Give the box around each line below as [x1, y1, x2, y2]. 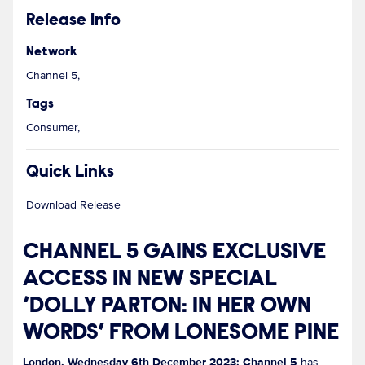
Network [26, 45, 77, 59]
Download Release [26, 197, 121, 212]
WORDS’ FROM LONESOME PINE [23, 321, 339, 345]
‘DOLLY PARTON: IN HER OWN [23, 294, 311, 318]
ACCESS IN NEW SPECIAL [23, 267, 277, 291]
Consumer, [26, 120, 80, 134]
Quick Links [26, 164, 114, 182]
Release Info [26, 12, 121, 30]
